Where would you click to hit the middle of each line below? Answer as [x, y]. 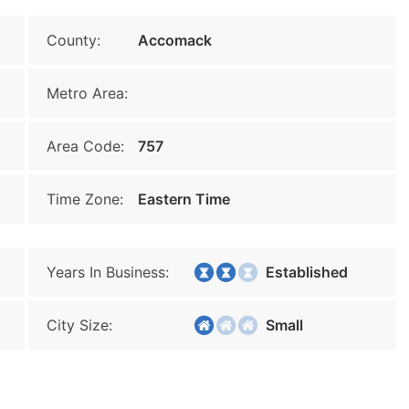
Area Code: [85, 146]
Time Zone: [85, 199]
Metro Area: [87, 93]
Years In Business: [108, 272]
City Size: [79, 325]
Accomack [175, 40]
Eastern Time [184, 199]
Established [301, 272]
